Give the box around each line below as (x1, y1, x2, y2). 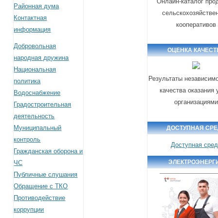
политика (14, 77, 41, 85)
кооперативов (176, 20, 217, 28)
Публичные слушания (14, 170, 78, 178)
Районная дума (14, 2, 59, 10)
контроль (14, 135, 41, 143)
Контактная (14, 14, 47, 21)
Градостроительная (14, 100, 72, 108)
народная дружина (14, 54, 69, 61)
